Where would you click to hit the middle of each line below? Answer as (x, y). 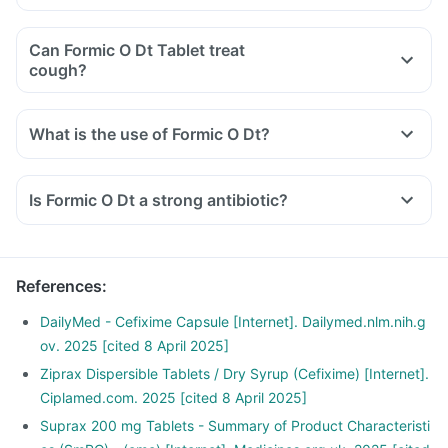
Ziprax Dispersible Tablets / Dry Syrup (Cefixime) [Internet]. (234, 373)
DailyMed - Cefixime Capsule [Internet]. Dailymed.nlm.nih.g (233, 321)
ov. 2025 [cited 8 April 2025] (134, 345)
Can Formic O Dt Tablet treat (137, 50)
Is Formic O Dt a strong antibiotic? (158, 200)
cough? (58, 70)
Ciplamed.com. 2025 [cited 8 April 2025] (173, 397)
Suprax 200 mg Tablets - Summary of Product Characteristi (235, 425)
